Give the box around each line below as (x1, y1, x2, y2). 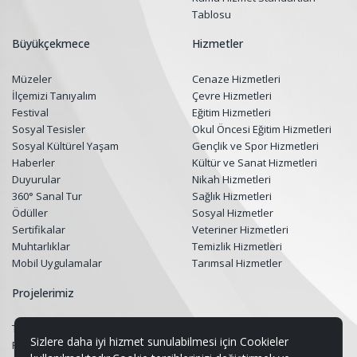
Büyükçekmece (12, 36, 90, 52)
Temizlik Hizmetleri (192, 239, 283, 254)
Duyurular (12, 172, 61, 187)
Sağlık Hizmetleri (192, 189, 273, 204)
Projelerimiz (12, 284, 74, 300)
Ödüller (12, 206, 48, 221)
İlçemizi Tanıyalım (12, 88, 96, 104)
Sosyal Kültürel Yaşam (12, 139, 119, 154)
